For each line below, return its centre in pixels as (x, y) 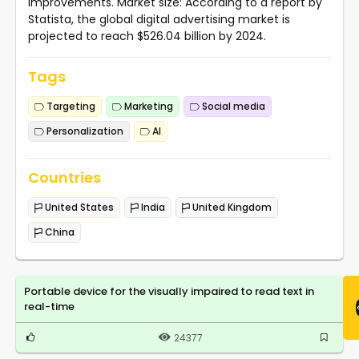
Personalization (84, 131)
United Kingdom (231, 207)
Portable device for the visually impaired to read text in (169, 291)
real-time (49, 306)
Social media (232, 106)
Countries (65, 177)
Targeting (70, 106)
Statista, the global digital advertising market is (159, 19)
